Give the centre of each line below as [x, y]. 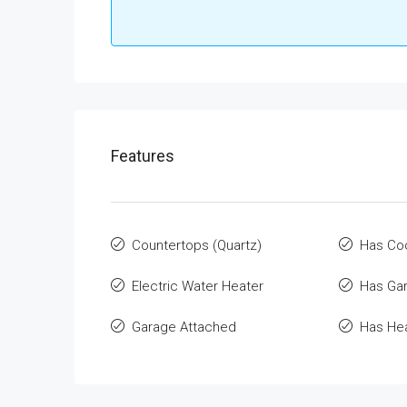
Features [143, 156]
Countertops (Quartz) [197, 245]
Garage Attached [184, 327]
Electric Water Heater [198, 286]
